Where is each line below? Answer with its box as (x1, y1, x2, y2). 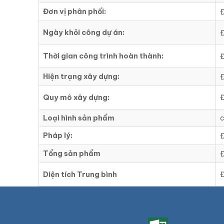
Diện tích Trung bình (43, 170, 117, 179)
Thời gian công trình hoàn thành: (43, 51, 163, 61)
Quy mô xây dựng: (43, 93, 109, 102)
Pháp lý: (43, 131, 72, 140)
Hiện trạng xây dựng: (43, 72, 119, 81)
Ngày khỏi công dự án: (43, 28, 124, 37)
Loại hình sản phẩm (43, 113, 114, 123)
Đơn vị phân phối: (43, 7, 106, 16)
